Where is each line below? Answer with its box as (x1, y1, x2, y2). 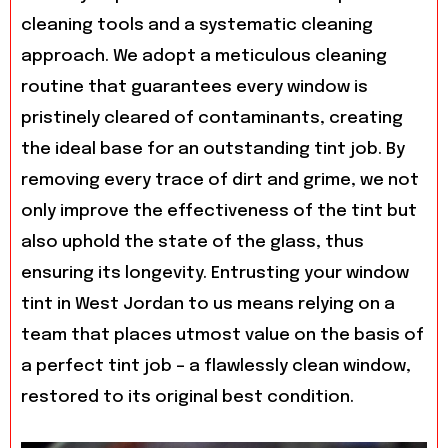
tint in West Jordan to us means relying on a (21, 295, 395, 313)
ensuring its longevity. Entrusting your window (21, 264, 409, 282)
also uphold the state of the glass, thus (21, 233, 364, 251)
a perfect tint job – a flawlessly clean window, (21, 357, 411, 375)
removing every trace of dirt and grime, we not (21, 171, 419, 189)
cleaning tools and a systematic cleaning (21, 16, 373, 34)
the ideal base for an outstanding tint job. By (21, 140, 405, 158)
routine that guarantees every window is (21, 78, 368, 96)
